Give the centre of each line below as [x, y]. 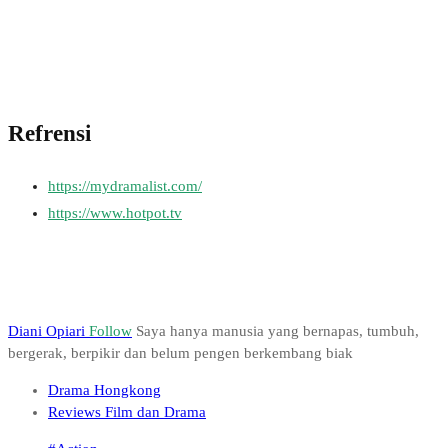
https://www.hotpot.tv [115, 213]
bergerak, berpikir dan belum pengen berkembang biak [180, 353]
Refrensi [49, 134]
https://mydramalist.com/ [125, 186]
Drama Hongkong [104, 390]
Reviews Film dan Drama [127, 412]
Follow [110, 331]
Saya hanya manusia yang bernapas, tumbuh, [277, 331]
